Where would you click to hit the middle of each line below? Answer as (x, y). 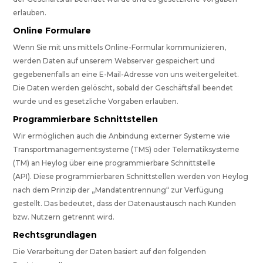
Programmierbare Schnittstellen (86, 119)
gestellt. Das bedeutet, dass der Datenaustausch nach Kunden (125, 204)
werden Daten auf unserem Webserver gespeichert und (114, 61)
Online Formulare (52, 31)
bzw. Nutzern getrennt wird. (64, 217)
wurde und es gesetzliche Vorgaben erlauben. (96, 102)
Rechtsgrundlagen (55, 235)
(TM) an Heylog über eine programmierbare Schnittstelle (114, 163)
